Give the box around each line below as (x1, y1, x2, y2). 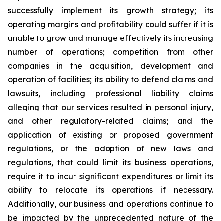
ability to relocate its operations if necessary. (8, 185, 213, 195)
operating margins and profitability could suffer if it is (8, 19, 213, 29)
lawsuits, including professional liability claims (8, 88, 213, 98)
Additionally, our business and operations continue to (8, 199, 213, 209)
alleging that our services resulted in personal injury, (8, 102, 213, 112)
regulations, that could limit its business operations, (8, 157, 213, 167)
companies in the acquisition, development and (8, 61, 213, 71)
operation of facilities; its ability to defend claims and (8, 74, 213, 84)
